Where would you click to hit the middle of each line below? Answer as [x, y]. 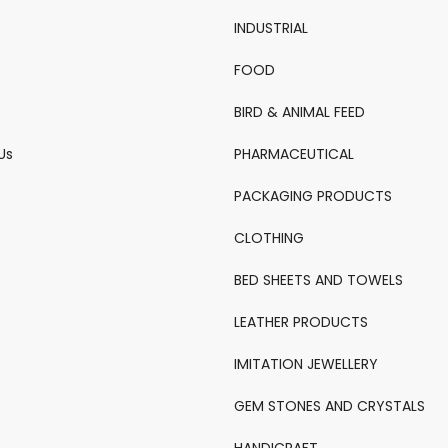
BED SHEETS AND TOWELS [318, 279]
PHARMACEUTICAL [294, 153]
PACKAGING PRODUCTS [313, 195]
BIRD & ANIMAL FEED [299, 111]
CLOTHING [269, 237]
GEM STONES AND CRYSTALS [329, 405]
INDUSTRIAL [271, 27]
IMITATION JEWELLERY [306, 363]
